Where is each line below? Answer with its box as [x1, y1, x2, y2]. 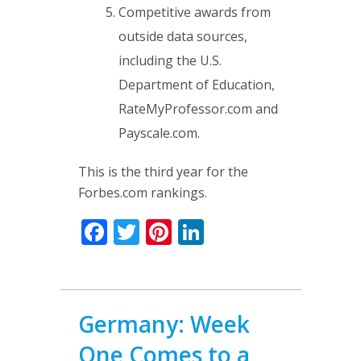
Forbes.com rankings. [78, 184, 207, 201]
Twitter [139, 214, 226, 249]
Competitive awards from [118, 3, 271, 21]
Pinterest [172, 214, 280, 249]
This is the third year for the [78, 163, 248, 180]
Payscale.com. [118, 124, 200, 142]
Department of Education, [118, 76, 275, 93]
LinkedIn [204, 214, 308, 249]
